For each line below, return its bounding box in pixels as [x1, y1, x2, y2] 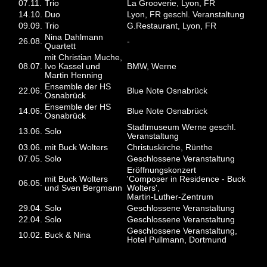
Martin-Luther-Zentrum [127, 193, 214, 202]
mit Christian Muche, [45, 53, 123, 63]
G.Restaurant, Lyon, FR [127, 21, 217, 31]
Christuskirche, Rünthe [127, 143, 213, 153]
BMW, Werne [127, 62, 177, 72]
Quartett [45, 42, 76, 51]
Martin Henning [45, 71, 103, 80]
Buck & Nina [45, 231, 91, 240]
